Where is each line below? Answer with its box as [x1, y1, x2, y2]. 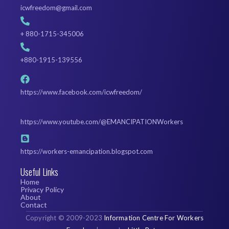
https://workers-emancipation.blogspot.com [20, 147, 153, 155]
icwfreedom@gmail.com [20, 3, 92, 12]
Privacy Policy [20, 185, 64, 194]
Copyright [25, 213, 58, 222]
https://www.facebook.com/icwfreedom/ [20, 87, 142, 96]
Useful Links [20, 165, 58, 178]
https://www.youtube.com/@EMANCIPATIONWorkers [20, 117, 183, 126]
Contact [20, 200, 47, 209]
